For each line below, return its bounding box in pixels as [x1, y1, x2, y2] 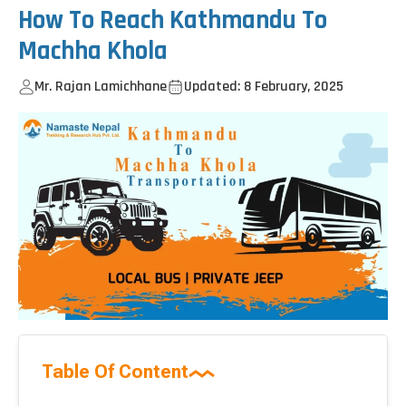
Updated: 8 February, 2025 [184, 77, 343, 96]
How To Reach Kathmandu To [18, 4, 327, 37]
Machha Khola [18, 34, 168, 68]
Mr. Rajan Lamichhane [34, 77, 167, 96]
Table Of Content [42, 361, 188, 383]
